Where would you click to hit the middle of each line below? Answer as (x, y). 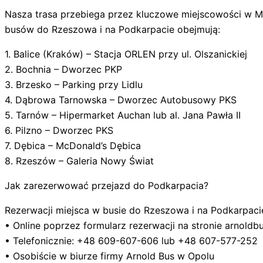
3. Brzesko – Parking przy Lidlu (74, 85)
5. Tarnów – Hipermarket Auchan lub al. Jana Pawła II (123, 115)
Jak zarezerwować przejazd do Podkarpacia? (107, 186)
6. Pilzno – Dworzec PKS (59, 131)
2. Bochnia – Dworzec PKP (63, 70)
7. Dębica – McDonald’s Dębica (73, 146)
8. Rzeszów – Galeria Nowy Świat (79, 161)
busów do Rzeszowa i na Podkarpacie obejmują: (112, 30)
